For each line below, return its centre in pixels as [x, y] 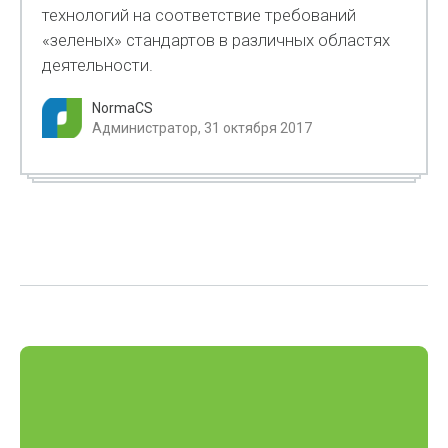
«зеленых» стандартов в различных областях [216, 40]
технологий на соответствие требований [199, 15]
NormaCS [123, 108]
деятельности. [98, 65]
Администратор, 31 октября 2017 [202, 128]
